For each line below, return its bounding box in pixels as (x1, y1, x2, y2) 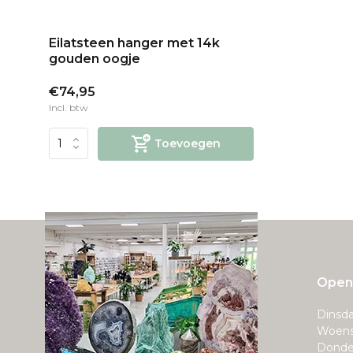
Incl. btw (49, 101, 88, 113)
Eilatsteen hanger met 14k (49, 35, 220, 50)
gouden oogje (49, 50, 140, 66)
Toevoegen (154, 136, 221, 150)
